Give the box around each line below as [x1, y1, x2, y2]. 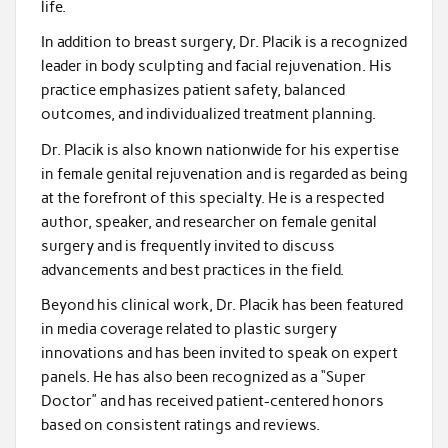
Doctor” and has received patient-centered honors [40, 392, 384, 411]
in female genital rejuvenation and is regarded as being [40, 164, 408, 183]
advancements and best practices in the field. [40, 260, 344, 279]
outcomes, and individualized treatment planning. [40, 105, 376, 124]
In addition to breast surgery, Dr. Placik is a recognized [40, 33, 407, 52]
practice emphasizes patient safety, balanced [40, 81, 345, 100]
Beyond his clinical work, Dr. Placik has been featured [40, 296, 403, 315]
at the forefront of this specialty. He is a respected [40, 188, 384, 207]
